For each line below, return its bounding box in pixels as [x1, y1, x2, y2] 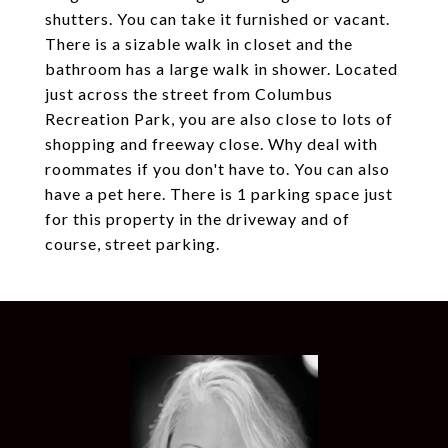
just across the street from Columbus [45, 84, 333, 103]
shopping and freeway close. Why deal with [45, 134, 378, 153]
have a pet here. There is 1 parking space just [45, 184, 393, 203]
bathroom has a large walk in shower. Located [45, 59, 398, 78]
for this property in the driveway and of [45, 209, 350, 228]
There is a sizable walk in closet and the [45, 34, 353, 53]
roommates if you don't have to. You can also [45, 159, 390, 178]
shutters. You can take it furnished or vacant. [45, 9, 390, 28]
